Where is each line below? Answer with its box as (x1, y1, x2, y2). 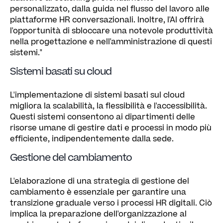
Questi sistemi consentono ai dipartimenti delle (10, 111, 195, 122)
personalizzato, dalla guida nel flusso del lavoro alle (10, 3, 210, 14)
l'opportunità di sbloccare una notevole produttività (10, 25, 213, 36)
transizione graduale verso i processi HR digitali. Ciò (10, 197, 212, 209)
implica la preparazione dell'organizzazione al (10, 208, 187, 220)
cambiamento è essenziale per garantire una (10, 186, 186, 198)
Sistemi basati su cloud (10, 64, 111, 79)
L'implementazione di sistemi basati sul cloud (10, 89, 185, 101)
